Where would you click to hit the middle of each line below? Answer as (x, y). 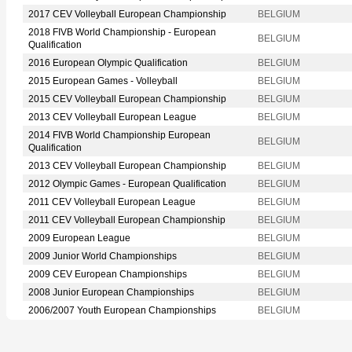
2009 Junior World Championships (103, 256)
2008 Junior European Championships (111, 292)
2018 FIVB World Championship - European (122, 32)
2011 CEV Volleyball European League (112, 202)
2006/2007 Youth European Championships (122, 310)
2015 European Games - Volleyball (103, 81)
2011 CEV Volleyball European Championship (127, 220)
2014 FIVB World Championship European (119, 135)
